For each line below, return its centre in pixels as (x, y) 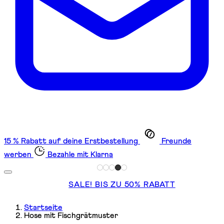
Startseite (43, 207)
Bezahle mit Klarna (80, 154)
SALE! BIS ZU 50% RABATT (122, 184)
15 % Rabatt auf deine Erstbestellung (71, 141)
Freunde (176, 141)
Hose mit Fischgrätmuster (71, 215)
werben (18, 154)
